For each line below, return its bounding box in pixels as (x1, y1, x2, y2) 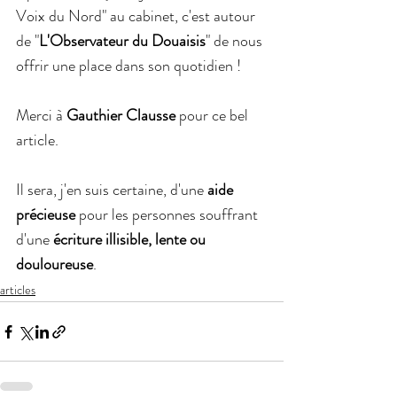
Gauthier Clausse (66, 104, 175, 127)
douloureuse (16, 253, 93, 276)
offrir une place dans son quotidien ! (16, 54, 241, 77)
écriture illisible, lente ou (53, 228, 209, 251)
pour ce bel (175, 104, 252, 127)
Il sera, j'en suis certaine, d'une (16, 178, 207, 201)
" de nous (206, 29, 266, 52)
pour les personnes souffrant (75, 203, 261, 226)
